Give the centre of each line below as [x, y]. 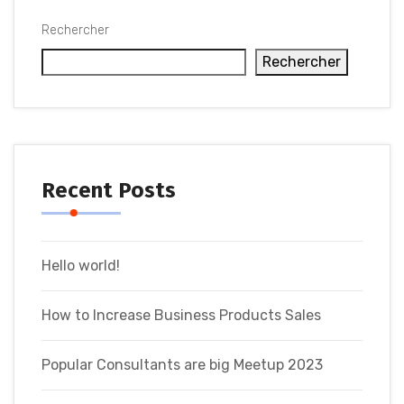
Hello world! [81, 266]
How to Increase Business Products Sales [181, 316]
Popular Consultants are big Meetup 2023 [182, 365]
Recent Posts [109, 191]
